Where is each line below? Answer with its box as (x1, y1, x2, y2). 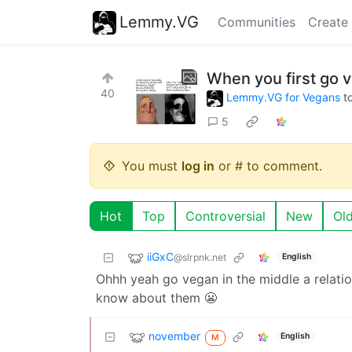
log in (181, 157, 214, 174)
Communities (218, 14, 295, 30)
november (148, 328, 200, 343)
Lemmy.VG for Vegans (226, 90, 340, 104)
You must (122, 157, 181, 174)
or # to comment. (214, 157, 322, 174)
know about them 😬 (96, 289, 217, 306)
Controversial (185, 207, 266, 224)
